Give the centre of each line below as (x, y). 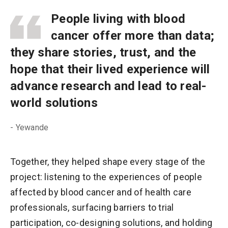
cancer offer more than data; (133, 36)
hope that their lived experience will (110, 69)
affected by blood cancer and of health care (101, 192)
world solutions (54, 103)
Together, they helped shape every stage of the (108, 162)
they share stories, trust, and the (103, 53)
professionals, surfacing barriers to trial (92, 208)
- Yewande (30, 128)
